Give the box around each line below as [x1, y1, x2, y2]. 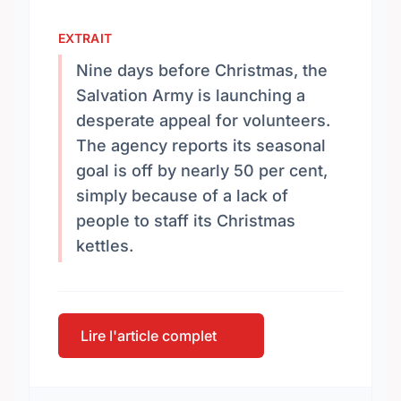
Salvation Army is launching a [76, 86, 305, 105]
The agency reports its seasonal [76, 136, 326, 155]
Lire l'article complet [81, 327, 217, 345]
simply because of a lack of [76, 186, 288, 205]
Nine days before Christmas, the [76, 61, 328, 80]
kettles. [76, 236, 133, 255]
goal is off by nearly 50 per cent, [76, 161, 328, 180]
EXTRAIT [58, 30, 113, 46]
